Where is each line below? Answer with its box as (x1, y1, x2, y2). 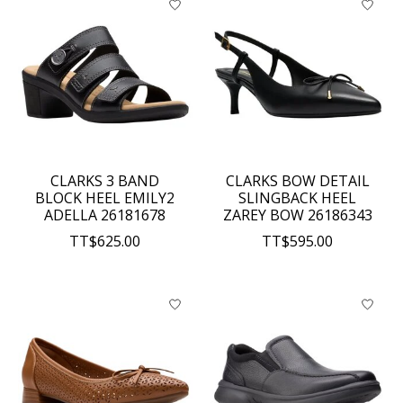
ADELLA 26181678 (44, 205, 166, 226)
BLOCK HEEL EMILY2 (35, 188, 175, 209)
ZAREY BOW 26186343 (222, 205, 372, 226)
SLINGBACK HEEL (238, 188, 357, 209)
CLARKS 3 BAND (50, 171, 160, 192)
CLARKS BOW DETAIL (225, 171, 370, 192)
